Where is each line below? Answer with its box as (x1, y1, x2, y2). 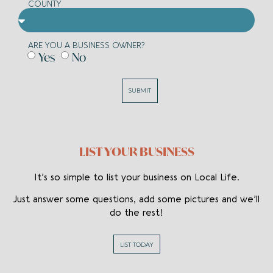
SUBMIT (128, 87, 151, 94)
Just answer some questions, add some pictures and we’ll (13, 194, 260, 205)
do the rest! (110, 207, 163, 219)
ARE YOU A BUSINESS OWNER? (27, 40, 144, 50)
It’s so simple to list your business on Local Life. (34, 171, 239, 183)
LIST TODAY (119, 241, 154, 249)
